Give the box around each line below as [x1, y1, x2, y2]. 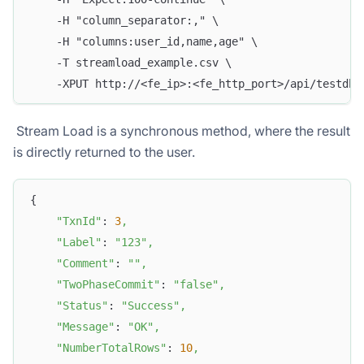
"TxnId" [56, 214, 102, 227]
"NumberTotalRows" [56, 340, 167, 354]
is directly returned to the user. [13, 144, 195, 161]
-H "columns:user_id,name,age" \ [30, 34, 258, 48]
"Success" [121, 298, 180, 312]
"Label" [56, 235, 102, 249]
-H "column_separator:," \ [30, 13, 219, 27]
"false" [173, 277, 219, 291]
